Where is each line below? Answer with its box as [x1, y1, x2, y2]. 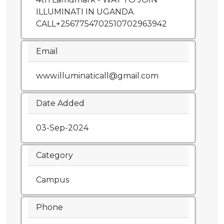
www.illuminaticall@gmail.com [36, 71, 158, 81]
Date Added [36, 98, 84, 108]
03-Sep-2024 [36, 123, 88, 133]
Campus [36, 175, 69, 185]
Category [36, 150, 73, 160]
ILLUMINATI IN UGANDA [36, 7, 133, 17]
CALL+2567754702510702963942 [36, 19, 167, 29]
